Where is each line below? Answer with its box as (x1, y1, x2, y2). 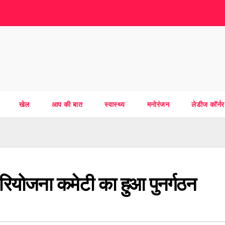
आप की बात (51, 99, 82, 109)
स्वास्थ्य (104, 99, 125, 109)
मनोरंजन (147, 99, 169, 109)
